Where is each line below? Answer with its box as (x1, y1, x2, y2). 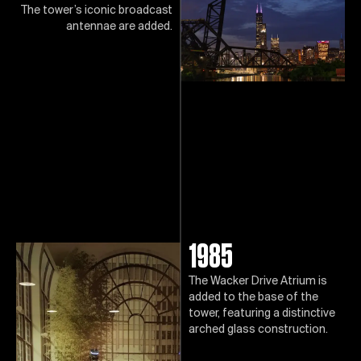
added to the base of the (189, 291, 318, 304)
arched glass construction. (189, 323, 328, 336)
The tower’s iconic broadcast (21, 4, 172, 17)
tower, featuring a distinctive (189, 307, 335, 320)
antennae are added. (66, 20, 172, 33)
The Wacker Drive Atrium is (189, 275, 327, 288)
